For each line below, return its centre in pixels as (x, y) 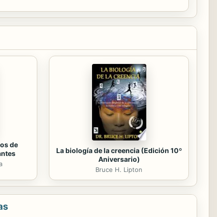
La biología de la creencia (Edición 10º (119, 150)
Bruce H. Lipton (119, 169)
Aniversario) (119, 159)
